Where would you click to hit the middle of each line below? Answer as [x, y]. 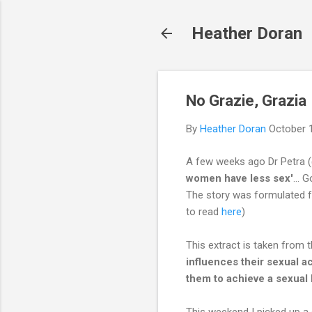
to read [204, 211]
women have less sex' [240, 178]
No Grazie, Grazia [246, 101]
